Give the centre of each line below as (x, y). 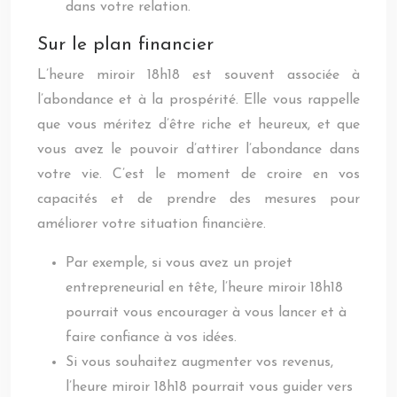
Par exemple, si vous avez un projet (179, 263)
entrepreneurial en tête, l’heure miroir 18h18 (204, 288)
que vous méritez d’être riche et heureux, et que (198, 125)
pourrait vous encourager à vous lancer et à (206, 313)
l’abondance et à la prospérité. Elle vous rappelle (198, 100)
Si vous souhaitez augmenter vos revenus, (199, 362)
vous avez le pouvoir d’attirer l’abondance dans (198, 150)
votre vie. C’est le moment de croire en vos (198, 175)
